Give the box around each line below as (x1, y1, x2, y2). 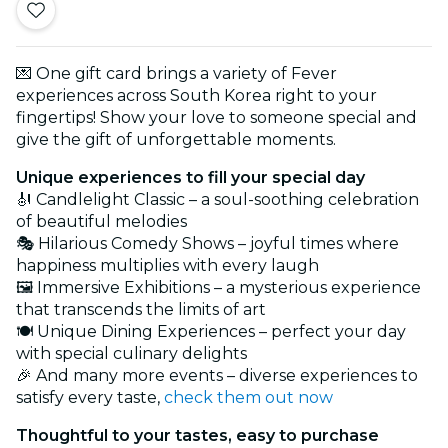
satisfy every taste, (16, 387, 164, 407)
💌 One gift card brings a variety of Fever (16, 63, 337, 83)
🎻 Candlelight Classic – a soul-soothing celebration (16, 189, 419, 209)
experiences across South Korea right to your (16, 85, 377, 105)
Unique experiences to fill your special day (16, 167, 365, 187)
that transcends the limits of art (16, 299, 266, 319)
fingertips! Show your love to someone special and (16, 107, 417, 127)
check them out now (164, 387, 333, 407)
